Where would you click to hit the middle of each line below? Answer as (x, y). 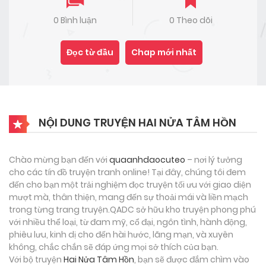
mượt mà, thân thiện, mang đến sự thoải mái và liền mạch (129, 197)
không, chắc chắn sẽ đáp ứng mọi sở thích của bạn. (114, 247)
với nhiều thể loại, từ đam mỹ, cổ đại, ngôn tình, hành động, (128, 222)
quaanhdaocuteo (147, 159)
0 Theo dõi (191, 20)
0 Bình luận (75, 20)
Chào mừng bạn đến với (59, 159)
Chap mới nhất (164, 52)
